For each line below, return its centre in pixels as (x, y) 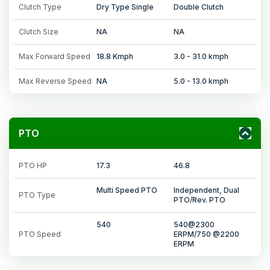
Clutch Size (39, 31)
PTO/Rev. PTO (200, 199)
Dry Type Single (125, 7)
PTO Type (37, 195)
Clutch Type (40, 7)
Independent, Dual (207, 190)
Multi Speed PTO (127, 190)
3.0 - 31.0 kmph (201, 56)
